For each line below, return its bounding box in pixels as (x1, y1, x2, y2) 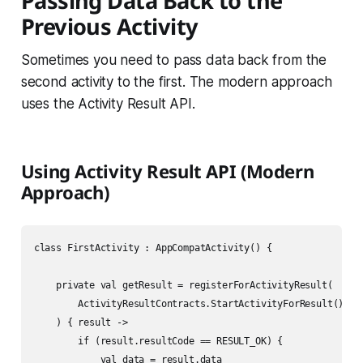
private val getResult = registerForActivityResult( (33, 280, 333, 292)
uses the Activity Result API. (20, 96, 195, 113)
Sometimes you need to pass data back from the (20, 52, 327, 69)
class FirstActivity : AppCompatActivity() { (33, 242, 272, 254)
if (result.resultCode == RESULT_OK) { (33, 335, 284, 348)
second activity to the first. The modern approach (20, 74, 332, 91)
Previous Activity (20, 11, 199, 42)
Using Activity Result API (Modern (20, 159, 314, 184)
